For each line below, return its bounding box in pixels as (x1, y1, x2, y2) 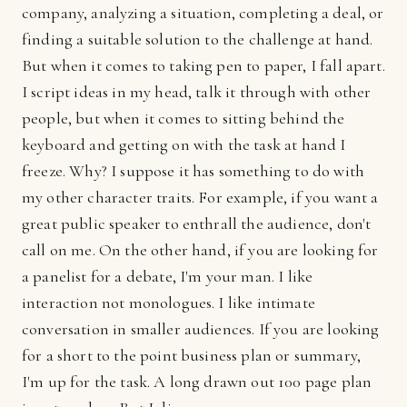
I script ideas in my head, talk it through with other (22, 82, 372, 102)
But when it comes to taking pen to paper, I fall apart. (22, 55, 385, 75)
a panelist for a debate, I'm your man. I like (22, 266, 313, 286)
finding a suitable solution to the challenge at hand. (22, 29, 373, 49)
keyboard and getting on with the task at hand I (22, 134, 346, 154)
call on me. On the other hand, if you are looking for (22, 240, 379, 260)
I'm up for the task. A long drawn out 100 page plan (22, 372, 372, 392)
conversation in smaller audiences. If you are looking (22, 319, 380, 339)
